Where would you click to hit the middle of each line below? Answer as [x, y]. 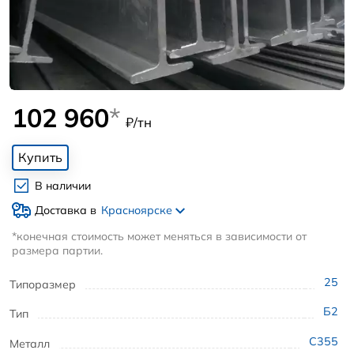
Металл [30, 343]
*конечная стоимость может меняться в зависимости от [159, 236]
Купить [40, 158]
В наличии [62, 186]
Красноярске [138, 210]
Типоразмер [43, 284]
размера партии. [57, 250]
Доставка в [65, 210]
